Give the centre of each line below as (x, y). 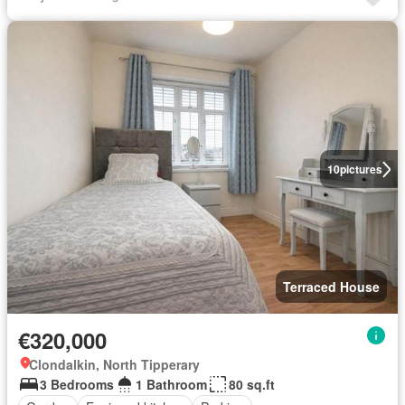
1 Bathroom (171, 385)
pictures (361, 170)
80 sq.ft (252, 385)
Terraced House (331, 287)
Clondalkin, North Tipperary (114, 365)
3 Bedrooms (77, 385)
